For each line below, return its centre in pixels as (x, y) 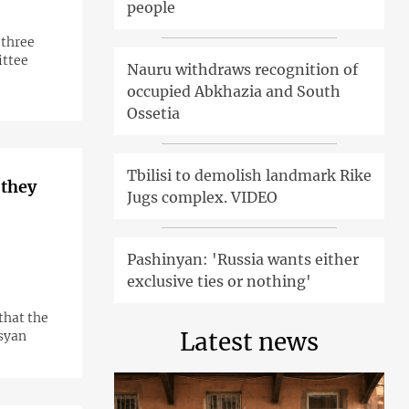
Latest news (249, 342)
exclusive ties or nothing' (219, 282)
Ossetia (153, 114)
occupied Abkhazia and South (233, 92)
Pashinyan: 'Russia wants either (242, 260)
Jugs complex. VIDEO (202, 198)
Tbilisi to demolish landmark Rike (249, 176)
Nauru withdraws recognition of (242, 70)
